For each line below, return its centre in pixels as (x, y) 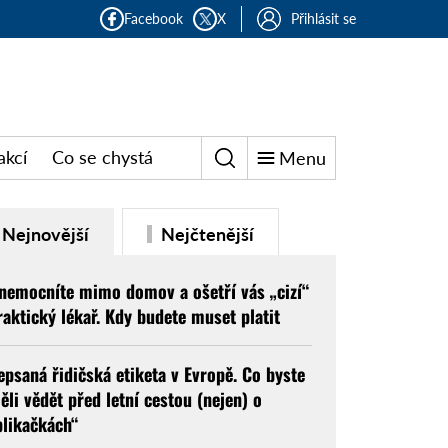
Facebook (153, 18)
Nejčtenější (205, 233)
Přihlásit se (323, 18)
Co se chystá (102, 157)
